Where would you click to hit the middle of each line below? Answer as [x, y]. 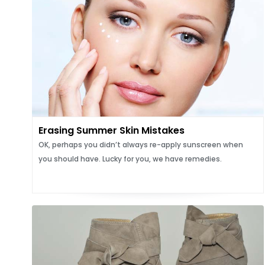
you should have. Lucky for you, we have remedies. [130, 159]
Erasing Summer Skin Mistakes [111, 130]
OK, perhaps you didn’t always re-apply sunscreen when [140, 145]
